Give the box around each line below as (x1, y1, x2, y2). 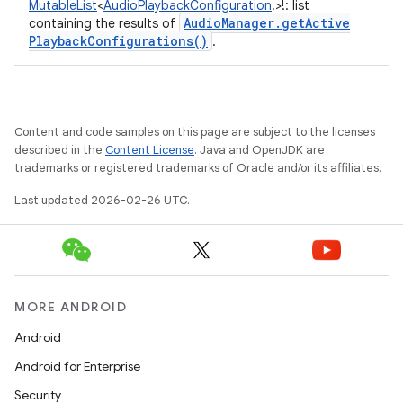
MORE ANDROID (14, 299, 127, 315)
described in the (14, 142, 105, 157)
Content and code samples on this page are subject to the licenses (14, 124, 375, 139)
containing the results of (29, 15, 179, 31)
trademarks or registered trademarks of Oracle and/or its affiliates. (14, 160, 381, 175)
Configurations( (87, 32, 201, 49)
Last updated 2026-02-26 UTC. (14, 193, 190, 208)
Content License (105, 142, 194, 157)
